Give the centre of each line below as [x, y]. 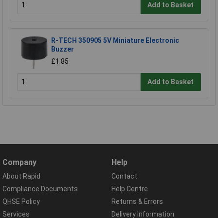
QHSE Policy [21, 201]
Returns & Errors [137, 201]
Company [19, 162]
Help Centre [130, 189]
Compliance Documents [40, 189]
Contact [124, 176]
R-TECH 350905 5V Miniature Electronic [115, 40]
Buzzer [63, 49]
